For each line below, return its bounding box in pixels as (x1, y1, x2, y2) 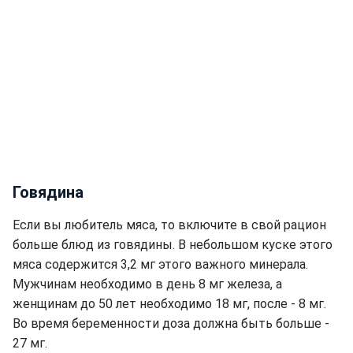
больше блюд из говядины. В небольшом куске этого (13, 237, 333, 253)
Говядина (13, 183, 84, 203)
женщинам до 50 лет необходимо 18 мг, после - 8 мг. (13, 296, 326, 312)
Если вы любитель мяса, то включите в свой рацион (13, 217, 326, 233)
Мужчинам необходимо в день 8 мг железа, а (13, 277, 282, 292)
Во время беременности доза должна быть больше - (13, 316, 329, 332)
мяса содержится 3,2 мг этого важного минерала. (13, 257, 308, 273)
